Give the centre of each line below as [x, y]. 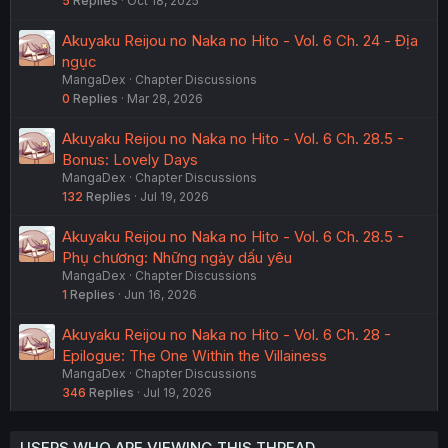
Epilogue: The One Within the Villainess [194, 356]
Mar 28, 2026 [165, 99]
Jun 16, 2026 [160, 295]
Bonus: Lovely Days [130, 160]
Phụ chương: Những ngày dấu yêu [177, 258]
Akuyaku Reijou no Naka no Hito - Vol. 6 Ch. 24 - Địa [240, 41]
